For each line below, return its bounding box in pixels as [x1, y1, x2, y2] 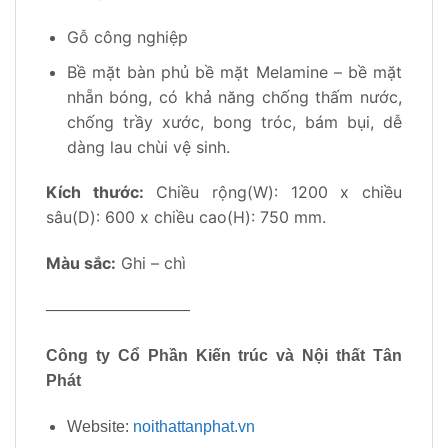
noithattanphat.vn [132, 417, 255, 435]
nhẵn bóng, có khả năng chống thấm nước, [66, 86, 402, 107]
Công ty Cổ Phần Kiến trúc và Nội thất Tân [46, 346, 402, 364]
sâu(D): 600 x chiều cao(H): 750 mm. [46, 207, 326, 228]
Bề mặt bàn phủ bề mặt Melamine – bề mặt [66, 61, 402, 82]
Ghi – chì [116, 253, 186, 274]
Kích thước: [46, 182, 144, 203]
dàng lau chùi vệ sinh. [66, 136, 230, 157]
